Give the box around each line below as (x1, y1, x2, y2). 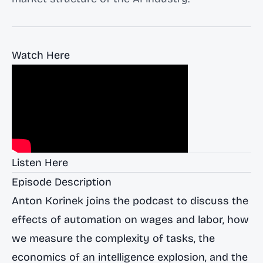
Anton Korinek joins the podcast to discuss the (12, 194, 248, 207)
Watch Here (12, 49, 70, 62)
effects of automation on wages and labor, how (12, 213, 249, 226)
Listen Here (12, 156, 68, 169)
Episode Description (12, 176, 112, 188)
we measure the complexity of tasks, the (12, 232, 215, 245)
